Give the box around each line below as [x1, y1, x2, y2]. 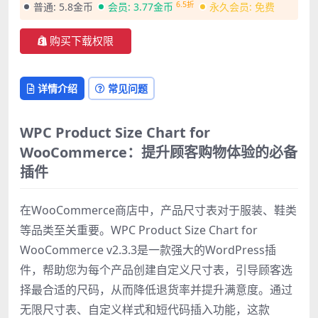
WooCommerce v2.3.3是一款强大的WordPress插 [20, 242, 276, 258]
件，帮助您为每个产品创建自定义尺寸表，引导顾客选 [20, 262, 292, 278]
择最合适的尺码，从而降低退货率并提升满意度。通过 [20, 282, 292, 298]
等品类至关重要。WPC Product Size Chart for [20, 222, 258, 238]
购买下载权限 [50, 35, 114, 48]
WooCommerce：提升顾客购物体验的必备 [20, 143, 297, 163]
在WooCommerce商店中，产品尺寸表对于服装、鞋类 [20, 202, 297, 219]
